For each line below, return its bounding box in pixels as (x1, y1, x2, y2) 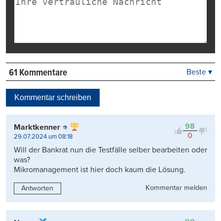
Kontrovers (144, 107, 185, 118)
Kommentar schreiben (14, 93, 91, 102)
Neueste (144, 82, 177, 93)
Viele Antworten (144, 95, 205, 106)
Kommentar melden (146, 184, 207, 192)
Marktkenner (14, 122, 60, 133)
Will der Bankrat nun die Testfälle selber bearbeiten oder (14, 145, 207, 155)
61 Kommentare (8, 67, 67, 79)
